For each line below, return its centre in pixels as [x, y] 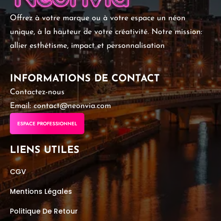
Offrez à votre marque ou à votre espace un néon [98, 18]
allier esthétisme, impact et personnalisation [87, 46]
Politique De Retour [44, 211]
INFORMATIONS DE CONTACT [85, 79]
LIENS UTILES [45, 150]
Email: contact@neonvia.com [60, 106]
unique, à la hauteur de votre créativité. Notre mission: [106, 32]
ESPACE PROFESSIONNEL [47, 124]
